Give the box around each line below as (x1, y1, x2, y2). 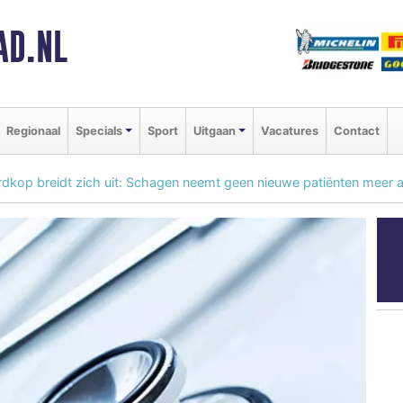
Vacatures (260, 123, 318, 138)
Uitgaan (193, 123, 236, 138)
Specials (76, 123, 122, 138)
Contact (333, 123, 380, 138)
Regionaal (6, 123, 60, 138)
